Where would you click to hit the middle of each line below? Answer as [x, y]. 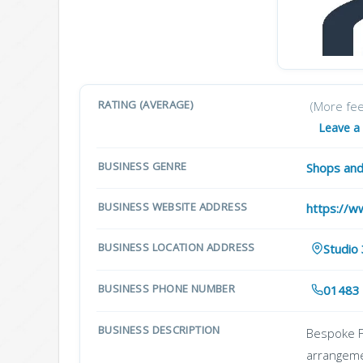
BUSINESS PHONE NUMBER [167, 288]
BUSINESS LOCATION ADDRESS [177, 247]
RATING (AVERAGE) [146, 104]
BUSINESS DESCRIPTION [159, 330]
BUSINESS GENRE [143, 166]
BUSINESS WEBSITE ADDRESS [173, 206]
